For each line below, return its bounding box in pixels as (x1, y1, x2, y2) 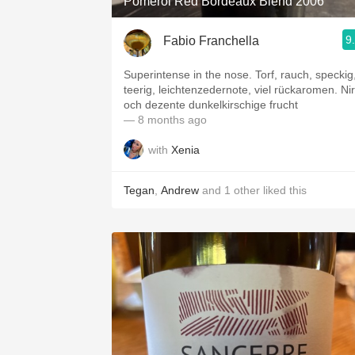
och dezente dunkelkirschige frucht (124, 98, 298, 111)
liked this (260, 184, 307, 197)
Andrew (161, 184, 199, 197)
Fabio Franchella (163, 33, 259, 48)
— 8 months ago (124, 113, 207, 126)
